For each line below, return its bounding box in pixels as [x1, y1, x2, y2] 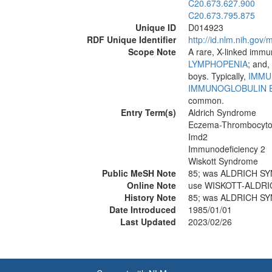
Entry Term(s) [121, 106, 176, 118]
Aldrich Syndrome [188, 106, 256, 118]
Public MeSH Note [102, 167, 176, 179]
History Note [124, 191, 176, 203]
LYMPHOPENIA [188, 58, 248, 70]
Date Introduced [109, 203, 176, 216]
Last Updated [120, 216, 176, 228]
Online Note [127, 179, 176, 191]
